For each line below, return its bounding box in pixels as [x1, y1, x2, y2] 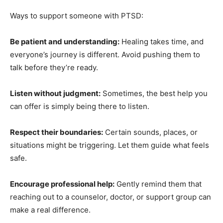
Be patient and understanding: [10, 45, 119, 55]
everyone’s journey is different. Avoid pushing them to [10, 58, 200, 68]
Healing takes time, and [119, 45, 204, 55]
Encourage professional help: [10, 188, 114, 198]
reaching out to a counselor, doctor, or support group [10, 201, 197, 211]
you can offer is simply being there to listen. [10, 110, 164, 120]
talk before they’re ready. [10, 71, 98, 81]
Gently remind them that [114, 188, 202, 198]
